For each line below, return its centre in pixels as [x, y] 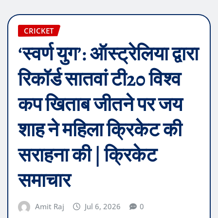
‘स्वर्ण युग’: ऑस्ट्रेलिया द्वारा [108, 54]
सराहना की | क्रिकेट [88, 155]
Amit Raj [49, 207]
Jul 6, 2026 [103, 207]
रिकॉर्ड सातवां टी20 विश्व [100, 79]
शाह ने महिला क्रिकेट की [100, 130]
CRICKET [39, 30]
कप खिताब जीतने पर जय [100, 105]
